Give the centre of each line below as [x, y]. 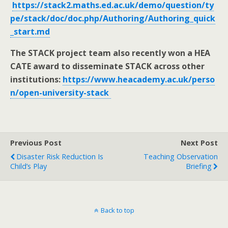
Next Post [199, 143]
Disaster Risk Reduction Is [60, 157]
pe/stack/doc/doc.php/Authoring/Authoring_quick [113, 19]
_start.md [30, 32]
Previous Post [36, 143]
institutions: [36, 80]
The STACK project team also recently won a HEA [110, 53]
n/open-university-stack [61, 93]
